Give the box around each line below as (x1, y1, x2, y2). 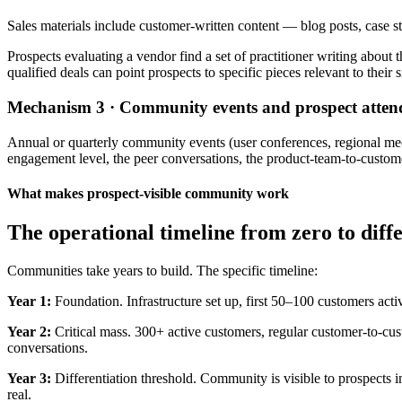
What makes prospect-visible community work (7, 185, 289, 201)
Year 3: (7, 371, 51, 386)
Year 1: (7, 293, 51, 309)
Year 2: (7, 324, 51, 339)
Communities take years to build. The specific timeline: (7, 263, 318, 278)
